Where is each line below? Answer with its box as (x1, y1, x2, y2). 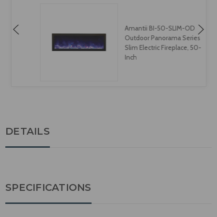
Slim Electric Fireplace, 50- (107, 43, 184, 51)
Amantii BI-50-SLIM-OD (107, 24, 177, 32)
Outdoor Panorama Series (107, 33, 183, 42)
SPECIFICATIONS (5, 181, 92, 193)
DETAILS (5, 125, 50, 137)
